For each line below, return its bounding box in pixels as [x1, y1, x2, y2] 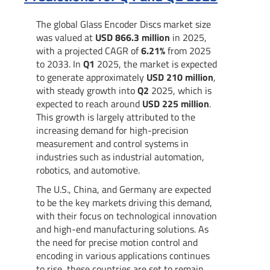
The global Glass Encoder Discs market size [36, 16, 211, 31]
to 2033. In [36, 56, 83, 71]
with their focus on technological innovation [36, 208, 217, 223]
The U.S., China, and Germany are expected [36, 181, 211, 196]
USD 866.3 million [95, 30, 170, 45]
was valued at [36, 30, 95, 45]
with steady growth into [36, 83, 137, 98]
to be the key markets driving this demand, [36, 195, 212, 210]
